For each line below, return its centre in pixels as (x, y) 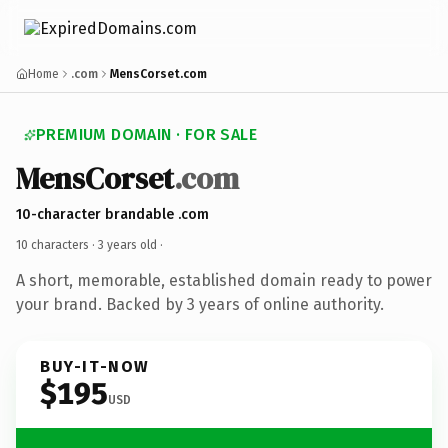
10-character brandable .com (112, 214)
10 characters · (57, 244)
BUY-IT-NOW (95, 366)
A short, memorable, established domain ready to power (224, 280)
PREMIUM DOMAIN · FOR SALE (146, 134)
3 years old (127, 244)
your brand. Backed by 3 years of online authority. (200, 304)
